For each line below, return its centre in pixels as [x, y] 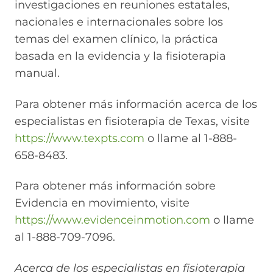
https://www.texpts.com [80, 138]
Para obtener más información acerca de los [136, 104]
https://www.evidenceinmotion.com [112, 220]
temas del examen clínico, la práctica [116, 39]
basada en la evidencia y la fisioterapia [120, 56]
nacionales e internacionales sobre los [119, 22]
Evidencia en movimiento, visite [102, 203]
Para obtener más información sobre [115, 186]
